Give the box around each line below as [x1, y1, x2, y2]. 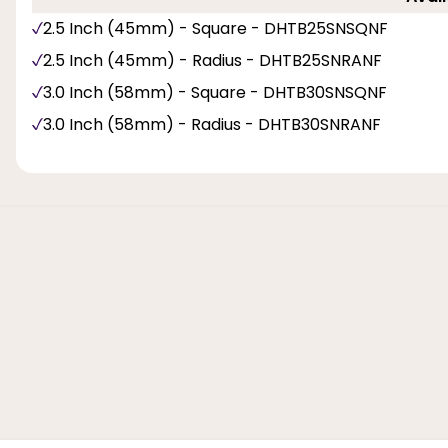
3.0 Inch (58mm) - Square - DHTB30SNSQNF [43, 80, 387, 104]
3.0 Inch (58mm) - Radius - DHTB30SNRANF [43, 112, 381, 136]
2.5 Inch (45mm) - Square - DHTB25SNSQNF [43, 16, 388, 40]
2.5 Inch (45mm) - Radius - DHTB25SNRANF [43, 48, 382, 72]
